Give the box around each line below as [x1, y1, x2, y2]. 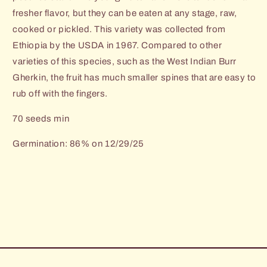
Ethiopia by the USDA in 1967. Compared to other [13, 40, 222, 50]
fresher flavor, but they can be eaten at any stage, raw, [13, 8, 237, 18]
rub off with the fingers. [13, 88, 110, 98]
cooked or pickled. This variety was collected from [13, 24, 226, 34]
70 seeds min [13, 113, 70, 123]
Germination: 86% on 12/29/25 [13, 138, 144, 148]
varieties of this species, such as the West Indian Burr [13, 56, 237, 66]
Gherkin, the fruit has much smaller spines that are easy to [13, 72, 256, 82]
